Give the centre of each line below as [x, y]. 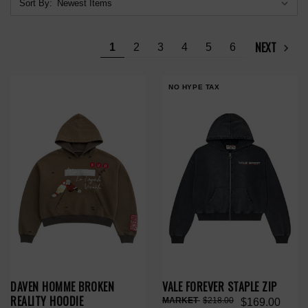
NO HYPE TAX [194, 87]
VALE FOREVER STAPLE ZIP [220, 287]
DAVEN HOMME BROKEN [62, 287]
